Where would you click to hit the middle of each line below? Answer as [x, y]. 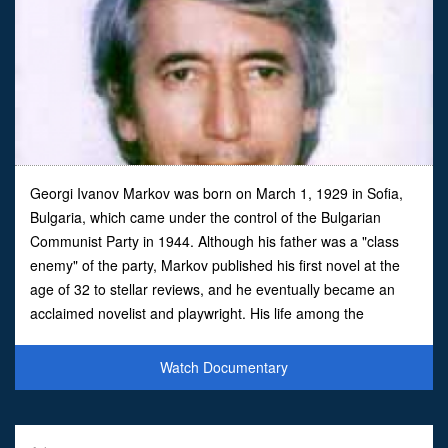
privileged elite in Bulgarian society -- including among [200, 336]
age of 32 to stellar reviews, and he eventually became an [212, 288]
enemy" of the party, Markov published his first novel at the [215, 264]
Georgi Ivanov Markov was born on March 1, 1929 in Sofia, [216, 192]
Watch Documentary [224, 366]
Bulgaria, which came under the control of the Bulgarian [205, 216]
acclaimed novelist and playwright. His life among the [197, 312]
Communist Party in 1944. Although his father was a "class [214, 240]
